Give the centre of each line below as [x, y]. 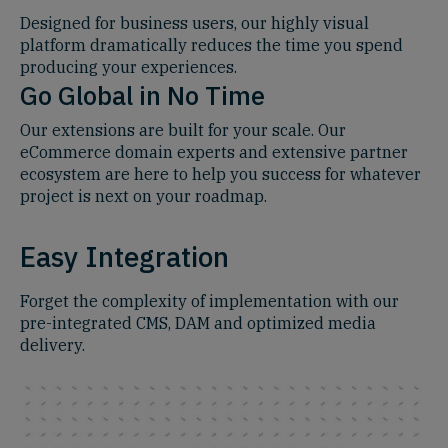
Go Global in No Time [142, 95]
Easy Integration [124, 257]
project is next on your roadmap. [143, 196]
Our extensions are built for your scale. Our [183, 130]
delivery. [52, 345]
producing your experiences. [128, 67]
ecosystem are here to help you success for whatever [220, 174]
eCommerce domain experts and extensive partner [214, 152]
